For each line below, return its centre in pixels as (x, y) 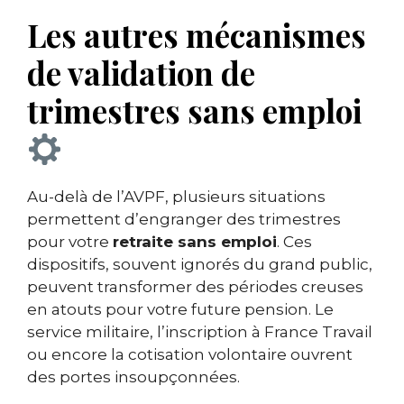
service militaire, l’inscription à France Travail (200, 332)
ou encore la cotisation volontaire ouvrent (190, 355)
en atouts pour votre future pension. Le (180, 310)
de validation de (141, 73)
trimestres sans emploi (194, 111)
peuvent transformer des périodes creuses (195, 287)
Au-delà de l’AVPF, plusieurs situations (176, 197)
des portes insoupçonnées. (133, 377)
